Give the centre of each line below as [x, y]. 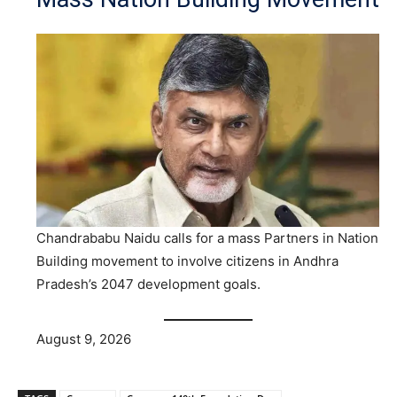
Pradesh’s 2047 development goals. [148, 284]
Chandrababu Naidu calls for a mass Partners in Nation [207, 238]
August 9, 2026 [84, 339]
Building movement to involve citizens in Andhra [187, 261]
